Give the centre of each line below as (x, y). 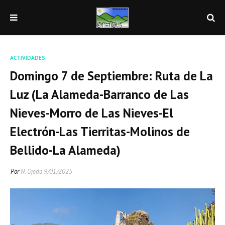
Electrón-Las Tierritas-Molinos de (100, 132)
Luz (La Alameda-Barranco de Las (99, 94)
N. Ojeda (31, 172)
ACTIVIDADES (28, 58)
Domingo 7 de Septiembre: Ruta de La (111, 76)
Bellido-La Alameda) (65, 150)
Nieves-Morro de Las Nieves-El (92, 113)
